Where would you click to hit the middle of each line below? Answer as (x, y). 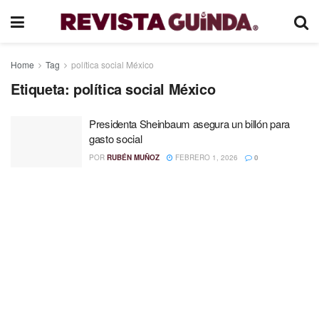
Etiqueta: (42, 89)
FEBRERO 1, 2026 (205, 157)
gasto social (116, 138)
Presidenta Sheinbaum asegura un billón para (190, 124)
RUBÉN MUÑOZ (133, 157)
